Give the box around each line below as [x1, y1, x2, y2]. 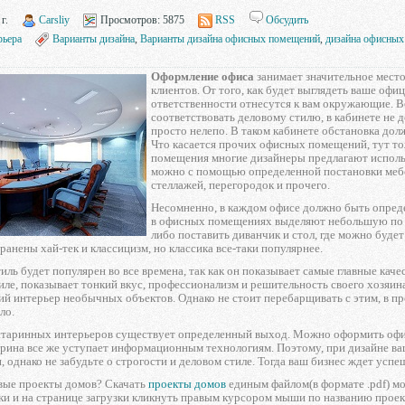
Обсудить [266, 14, 308, 26]
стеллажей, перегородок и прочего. [151, 178, 330, 192]
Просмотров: [98, 14, 160, 26]
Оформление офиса [151, 70, 254, 83]
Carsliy [39, 14, 70, 26]
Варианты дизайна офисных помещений [140, 33, 320, 45]
